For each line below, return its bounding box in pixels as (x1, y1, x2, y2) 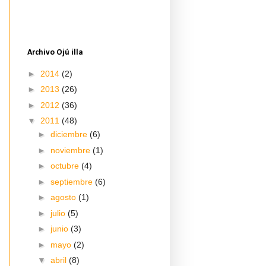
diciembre (50, 129, 90, 139)
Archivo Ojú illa (27, 48, 83, 57)
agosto (50, 192, 78, 202)
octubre (50, 161, 81, 170)
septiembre (50, 176, 95, 186)
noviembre (50, 145, 93, 155)
